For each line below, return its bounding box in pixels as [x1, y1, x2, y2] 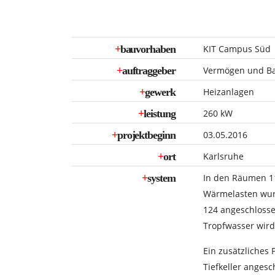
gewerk [145, 86, 176, 98]
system [147, 172, 176, 184]
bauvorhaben [120, 43, 176, 55]
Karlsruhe [203, 150, 244, 162]
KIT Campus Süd [203, 43, 271, 55]
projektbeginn [117, 129, 176, 141]
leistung [144, 107, 176, 120]
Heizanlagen [203, 86, 254, 98]
